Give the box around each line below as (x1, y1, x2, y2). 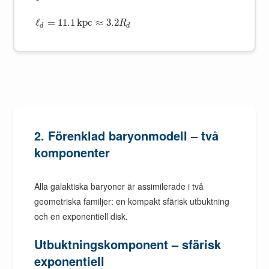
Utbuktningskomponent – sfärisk (34, 235, 222, 253)
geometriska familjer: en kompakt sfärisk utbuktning (34, 195, 230, 207)
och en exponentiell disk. (34, 210, 128, 222)
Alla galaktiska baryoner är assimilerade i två (34, 180, 204, 192)
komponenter (34, 144, 110, 161)
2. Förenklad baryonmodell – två (34, 127, 219, 144)
